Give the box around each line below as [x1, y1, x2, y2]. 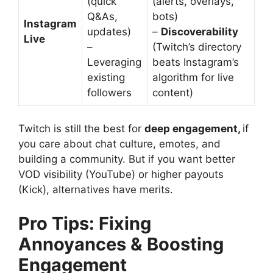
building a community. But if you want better [18, 153, 235, 165]
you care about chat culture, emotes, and [18, 138, 221, 150]
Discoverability [161, 25, 238, 38]
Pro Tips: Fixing [18, 212, 151, 234]
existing [87, 71, 125, 83]
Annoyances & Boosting [18, 233, 224, 255]
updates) [87, 25, 131, 38]
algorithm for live [152, 71, 234, 83]
